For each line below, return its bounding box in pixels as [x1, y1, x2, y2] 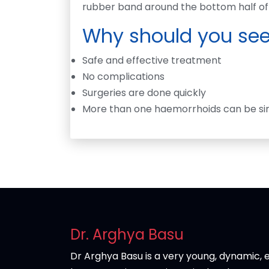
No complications [82, 69, 165, 83]
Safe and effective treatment [82, 53, 222, 67]
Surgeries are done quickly [82, 85, 206, 100]
